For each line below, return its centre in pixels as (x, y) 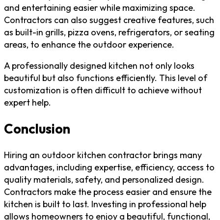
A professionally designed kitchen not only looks (99, 66)
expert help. (27, 103)
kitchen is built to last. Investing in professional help (105, 204)
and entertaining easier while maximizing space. (100, 8)
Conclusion (37, 128)
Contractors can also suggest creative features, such (109, 20)
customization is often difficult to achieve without (103, 90)
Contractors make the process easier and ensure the (108, 192)
